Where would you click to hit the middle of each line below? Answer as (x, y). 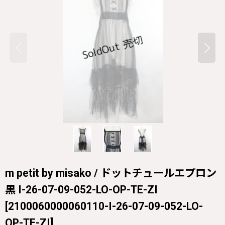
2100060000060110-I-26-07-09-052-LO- (105, 206)
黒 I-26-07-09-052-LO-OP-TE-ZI (81, 189)
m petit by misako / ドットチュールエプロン (111, 173)
